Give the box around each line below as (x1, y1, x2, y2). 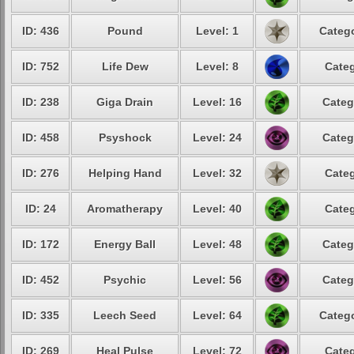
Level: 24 (192, 131, 242, 144)
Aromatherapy (87, 202, 163, 215)
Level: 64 (192, 309, 242, 322)
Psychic (104, 273, 146, 286)
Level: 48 (192, 238, 242, 250)
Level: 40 (192, 202, 242, 215)
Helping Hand (88, 167, 162, 179)
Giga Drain (96, 96, 153, 108)
